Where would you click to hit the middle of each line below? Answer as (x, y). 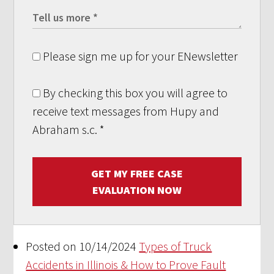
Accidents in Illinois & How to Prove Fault (126, 265)
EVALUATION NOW (137, 190)
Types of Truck (176, 246)
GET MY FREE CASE (137, 174)
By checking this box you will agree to (134, 93)
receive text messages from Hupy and (126, 111)
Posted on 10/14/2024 (81, 246)
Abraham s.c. (66, 130)
